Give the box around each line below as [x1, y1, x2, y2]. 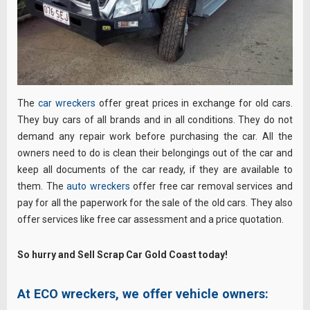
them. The [17, 181, 67, 192]
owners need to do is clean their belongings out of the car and [17, 147, 293, 159]
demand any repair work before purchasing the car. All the [17, 131, 293, 143]
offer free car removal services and [129, 181, 293, 192]
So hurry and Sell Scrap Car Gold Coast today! [17, 249, 228, 261]
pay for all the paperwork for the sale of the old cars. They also [17, 197, 293, 209]
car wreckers [37, 98, 95, 109]
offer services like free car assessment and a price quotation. [17, 214, 284, 226]
